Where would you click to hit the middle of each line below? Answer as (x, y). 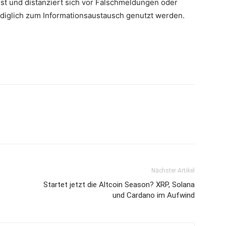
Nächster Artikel (173, 171)
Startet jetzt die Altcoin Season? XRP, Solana (119, 185)
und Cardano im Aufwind (154, 195)
